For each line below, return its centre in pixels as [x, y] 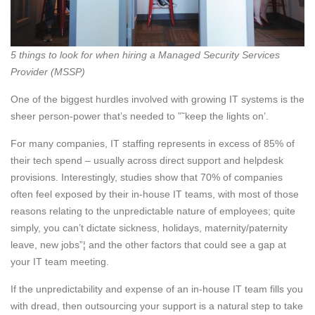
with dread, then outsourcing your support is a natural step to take [157, 306]
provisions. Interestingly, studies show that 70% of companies [147, 177]
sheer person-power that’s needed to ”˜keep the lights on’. [140, 116]
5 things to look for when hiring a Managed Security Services [145, 54]
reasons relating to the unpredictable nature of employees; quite [153, 211]
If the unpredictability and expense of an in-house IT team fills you [157, 289]
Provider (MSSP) [48, 71]
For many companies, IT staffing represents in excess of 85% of [153, 143]
